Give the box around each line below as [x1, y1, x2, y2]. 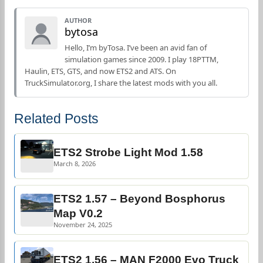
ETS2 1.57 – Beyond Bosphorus [53, 193, 225, 205]
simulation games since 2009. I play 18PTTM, [65, 54, 218, 65]
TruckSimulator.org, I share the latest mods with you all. [25, 77, 217, 88]
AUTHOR [65, 16, 92, 25]
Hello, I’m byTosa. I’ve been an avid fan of [65, 42, 207, 53]
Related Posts [14, 111, 99, 126]
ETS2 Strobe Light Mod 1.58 [53, 146, 203, 159]
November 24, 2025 [53, 220, 112, 229]
